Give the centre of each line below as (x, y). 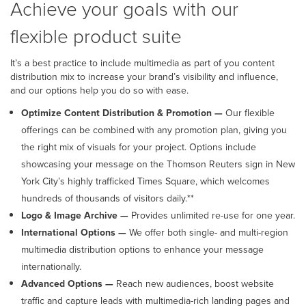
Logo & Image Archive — (76, 215)
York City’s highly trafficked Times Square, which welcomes (145, 181)
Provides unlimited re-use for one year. (213, 215)
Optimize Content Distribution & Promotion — (122, 113)
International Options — (75, 232)
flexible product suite (96, 36)
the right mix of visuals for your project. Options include (139, 147)
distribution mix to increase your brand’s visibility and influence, (144, 76)
